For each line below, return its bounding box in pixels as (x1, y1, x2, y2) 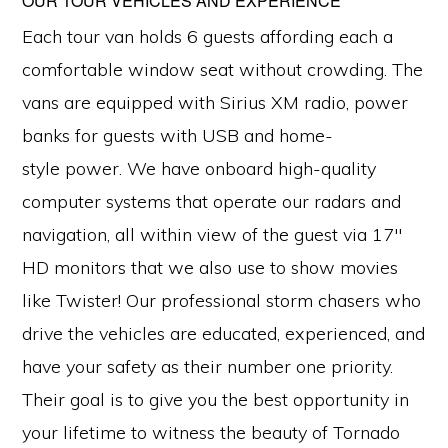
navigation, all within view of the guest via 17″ (22, 222, 403, 246)
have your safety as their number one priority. (22, 354, 394, 378)
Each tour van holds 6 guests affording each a (22, 24, 394, 48)
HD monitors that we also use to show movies (22, 255, 399, 279)
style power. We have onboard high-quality (22, 156, 377, 180)
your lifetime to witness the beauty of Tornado (22, 420, 401, 444)
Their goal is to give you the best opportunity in (22, 387, 410, 411)
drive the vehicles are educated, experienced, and (22, 321, 426, 345)
